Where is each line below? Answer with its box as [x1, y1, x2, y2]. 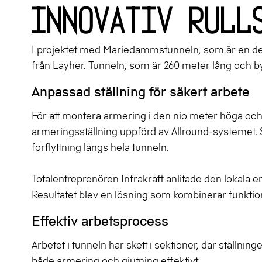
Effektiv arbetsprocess [32, 212, 168, 230]
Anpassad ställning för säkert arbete [32, 83, 250, 101]
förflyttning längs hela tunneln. [32, 141, 169, 154]
